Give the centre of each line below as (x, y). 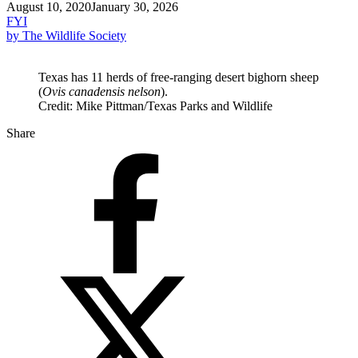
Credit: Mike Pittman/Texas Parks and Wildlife (155, 105)
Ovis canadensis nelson (101, 91)
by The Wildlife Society (66, 35)
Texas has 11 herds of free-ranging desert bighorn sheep (179, 77)
